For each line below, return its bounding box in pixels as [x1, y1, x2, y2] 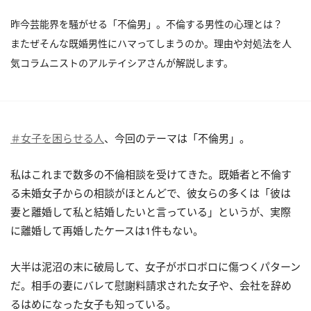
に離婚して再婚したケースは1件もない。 [10, 224, 203, 238]
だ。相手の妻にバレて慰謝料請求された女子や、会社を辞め [10, 278, 292, 293]
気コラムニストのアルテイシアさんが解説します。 [10, 56, 233, 70]
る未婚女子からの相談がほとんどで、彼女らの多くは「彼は [10, 186, 291, 201]
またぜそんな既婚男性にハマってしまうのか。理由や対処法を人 [10, 37, 292, 51]
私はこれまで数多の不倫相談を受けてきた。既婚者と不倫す [10, 167, 292, 182]
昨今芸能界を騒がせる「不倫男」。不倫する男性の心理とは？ [10, 17, 292, 31]
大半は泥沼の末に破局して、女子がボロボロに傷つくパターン [10, 260, 301, 274]
